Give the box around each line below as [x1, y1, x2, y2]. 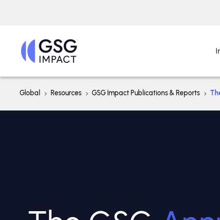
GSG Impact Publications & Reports [92, 89, 200, 97]
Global [20, 89, 40, 97]
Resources [51, 89, 82, 97]
